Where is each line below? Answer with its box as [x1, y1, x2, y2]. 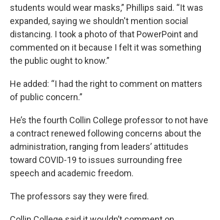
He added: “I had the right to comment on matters [10, 79, 202, 89]
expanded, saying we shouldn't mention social [10, 16, 188, 26]
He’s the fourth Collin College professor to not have [10, 115, 208, 125]
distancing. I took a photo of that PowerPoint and [10, 29, 198, 39]
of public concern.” [10, 92, 82, 102]
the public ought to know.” [10, 55, 110, 66]
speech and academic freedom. [10, 168, 134, 178]
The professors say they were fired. [10, 191, 149, 201]
